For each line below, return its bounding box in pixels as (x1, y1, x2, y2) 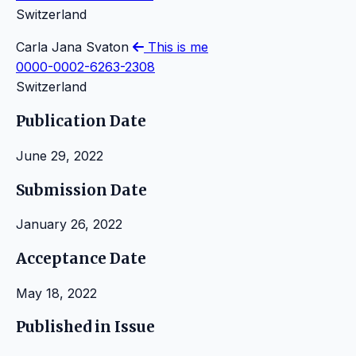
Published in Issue (16, 318, 155, 337)
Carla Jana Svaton (16, 39, 133, 56)
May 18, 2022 (16, 284, 97, 301)
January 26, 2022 (16, 216, 122, 233)
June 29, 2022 (16, 147, 103, 164)
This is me (144, 39, 208, 56)
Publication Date (16, 112, 146, 131)
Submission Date (16, 180, 147, 199)
